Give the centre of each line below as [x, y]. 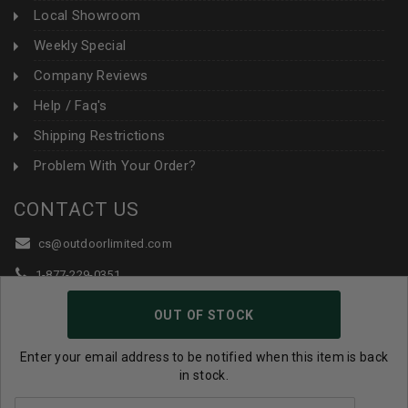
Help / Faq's [71, 106]
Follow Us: [43, 337]
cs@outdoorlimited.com [103, 244]
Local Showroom [87, 16]
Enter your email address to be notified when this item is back [204, 357]
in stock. [204, 375]
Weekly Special [80, 46]
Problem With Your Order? [115, 166]
